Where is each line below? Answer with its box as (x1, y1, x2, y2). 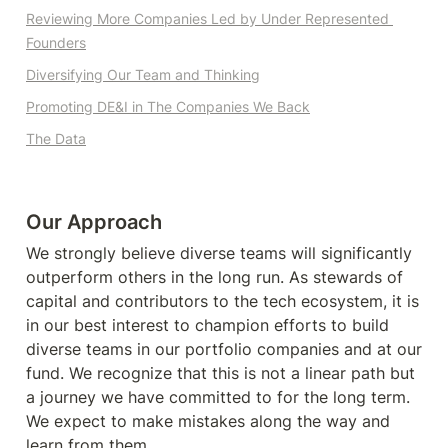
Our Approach (26, 210, 162, 234)
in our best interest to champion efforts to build (26, 315, 389, 335)
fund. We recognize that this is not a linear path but (26, 363, 415, 383)
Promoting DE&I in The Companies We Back (26, 98, 310, 115)
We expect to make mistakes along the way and (26, 411, 390, 431)
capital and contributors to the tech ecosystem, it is (26, 291, 419, 311)
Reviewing (26, 10, 93, 27)
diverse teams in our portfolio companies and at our (26, 339, 422, 359)
